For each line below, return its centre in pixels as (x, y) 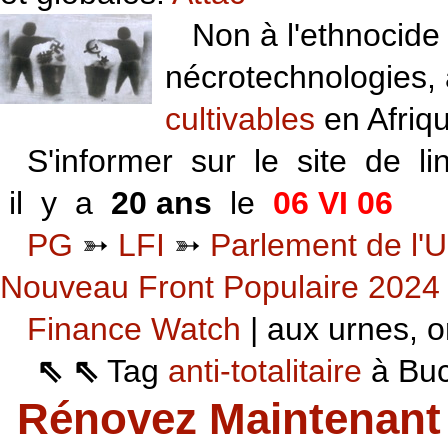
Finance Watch (134, 329)
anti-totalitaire (265, 371)
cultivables (240, 119)
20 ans (161, 203)
